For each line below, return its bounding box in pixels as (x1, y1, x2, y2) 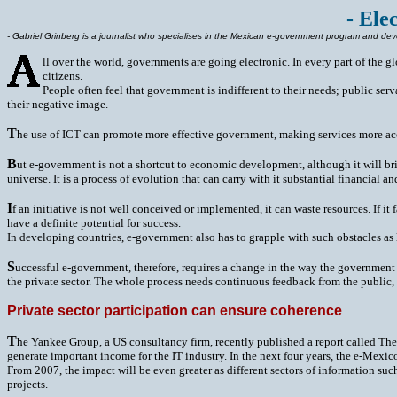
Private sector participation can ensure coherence (7, 303, 342, 318)
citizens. (43, 69, 82, 82)
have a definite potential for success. (7, 216, 181, 230)
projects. (7, 378, 48, 391)
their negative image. (7, 97, 108, 111)
